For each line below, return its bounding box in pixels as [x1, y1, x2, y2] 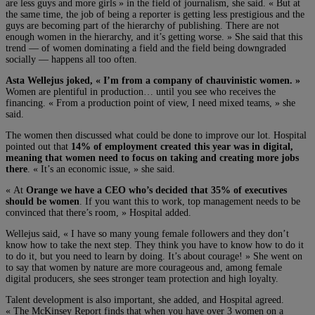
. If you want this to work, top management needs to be [79, 195, 300, 207]
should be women [6, 195, 79, 207]
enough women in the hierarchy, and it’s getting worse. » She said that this [6, 31, 302, 42]
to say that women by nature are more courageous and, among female [6, 262, 282, 273]
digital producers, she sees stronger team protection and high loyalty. [6, 273, 278, 284]
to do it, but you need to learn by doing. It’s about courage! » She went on [6, 250, 302, 262]
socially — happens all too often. [6, 53, 137, 65]
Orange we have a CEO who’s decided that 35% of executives [26, 184, 287, 195]
